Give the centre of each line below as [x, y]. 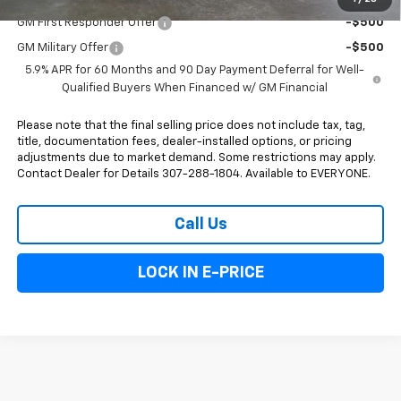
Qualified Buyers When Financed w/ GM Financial [194, 88]
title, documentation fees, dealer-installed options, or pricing [184, 141]
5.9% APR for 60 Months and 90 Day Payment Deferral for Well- [194, 70]
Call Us [200, 224]
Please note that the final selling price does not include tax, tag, [191, 125]
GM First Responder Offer [86, 22]
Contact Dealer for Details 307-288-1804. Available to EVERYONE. [193, 174]
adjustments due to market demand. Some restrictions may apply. [196, 158]
